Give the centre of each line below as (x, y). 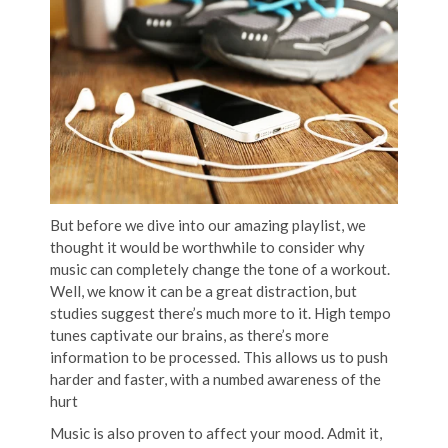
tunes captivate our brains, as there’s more (189, 334)
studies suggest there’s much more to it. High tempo (220, 312)
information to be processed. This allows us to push (219, 356)
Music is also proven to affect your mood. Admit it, (216, 432)
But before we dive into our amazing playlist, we (208, 224)
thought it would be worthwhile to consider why (207, 246)
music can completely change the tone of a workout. (220, 268)
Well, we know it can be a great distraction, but (203, 290)
